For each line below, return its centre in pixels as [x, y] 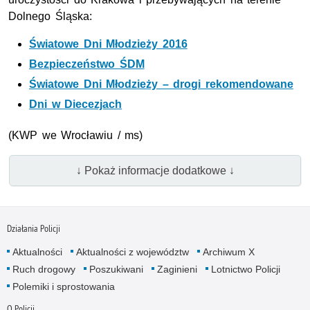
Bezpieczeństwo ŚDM [87, 64]
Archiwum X [228, 252]
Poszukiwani [116, 269]
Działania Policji [33, 228]
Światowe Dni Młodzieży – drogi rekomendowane [161, 84]
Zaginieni [177, 269]
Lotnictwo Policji [245, 269]
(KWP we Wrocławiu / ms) [76, 136]
